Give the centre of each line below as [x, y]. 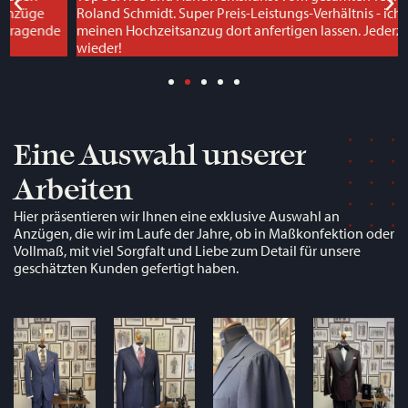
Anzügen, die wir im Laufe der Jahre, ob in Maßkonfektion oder [204, 234]
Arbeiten [73, 190]
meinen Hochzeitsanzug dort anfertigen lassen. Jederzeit [181, 31]
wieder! [33, 48]
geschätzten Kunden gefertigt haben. [126, 268]
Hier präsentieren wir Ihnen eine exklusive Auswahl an [177, 216]
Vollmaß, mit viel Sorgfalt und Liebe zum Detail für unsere [187, 251]
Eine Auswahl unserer [160, 156]
